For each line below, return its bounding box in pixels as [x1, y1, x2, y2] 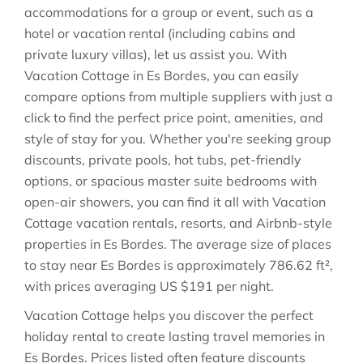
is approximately [160, 257, 269, 273]
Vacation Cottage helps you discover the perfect [24, 307, 314, 323]
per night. [213, 278, 274, 294]
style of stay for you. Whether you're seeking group [24, 130, 331, 147]
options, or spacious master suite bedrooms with [24, 173, 317, 189]
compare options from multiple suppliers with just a [24, 88, 333, 105]
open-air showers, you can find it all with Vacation [24, 194, 326, 210]
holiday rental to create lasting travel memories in [24, 328, 325, 344]
